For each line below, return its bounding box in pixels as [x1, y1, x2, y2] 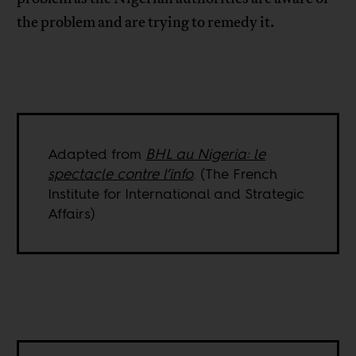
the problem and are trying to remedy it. [17, 13, 275, 33]
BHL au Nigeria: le [145, 144, 266, 164]
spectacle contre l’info [48, 164, 194, 184]
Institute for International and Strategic [48, 184, 305, 204]
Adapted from [48, 144, 146, 164]
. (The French [193, 164, 278, 184]
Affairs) [48, 203, 96, 224]
